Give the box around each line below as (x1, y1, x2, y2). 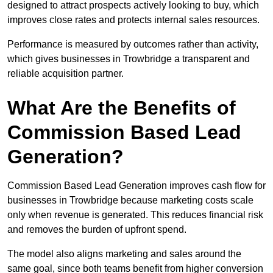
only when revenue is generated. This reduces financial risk (7, 210, 263, 221)
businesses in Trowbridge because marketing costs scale (7, 195, 253, 206)
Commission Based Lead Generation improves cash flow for (7, 180, 266, 191)
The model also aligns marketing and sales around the (7, 249, 241, 260)
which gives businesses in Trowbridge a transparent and (7, 54, 250, 65)
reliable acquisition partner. (7, 68, 124, 79)
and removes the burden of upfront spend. (7, 224, 186, 235)
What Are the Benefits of (7, 97, 236, 119)
